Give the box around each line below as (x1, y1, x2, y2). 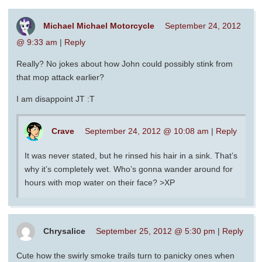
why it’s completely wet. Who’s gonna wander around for (25, 164, 233, 174)
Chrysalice (43, 226, 85, 236)
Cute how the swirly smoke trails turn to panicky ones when (16, 251, 235, 261)
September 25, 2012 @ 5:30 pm (96, 226, 215, 236)
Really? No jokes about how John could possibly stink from (16, 59, 233, 69)
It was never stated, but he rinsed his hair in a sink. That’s (25, 151, 237, 161)
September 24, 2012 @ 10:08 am (85, 126, 209, 136)
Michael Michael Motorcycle (43, 20, 154, 30)
